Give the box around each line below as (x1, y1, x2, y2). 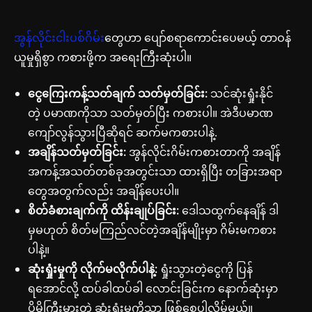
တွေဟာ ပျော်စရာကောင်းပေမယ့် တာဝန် (104, 29, 291, 45)
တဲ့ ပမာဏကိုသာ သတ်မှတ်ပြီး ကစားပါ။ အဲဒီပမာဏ (28, 104, 273, 120)
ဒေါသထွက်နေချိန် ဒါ (179, 202, 279, 218)
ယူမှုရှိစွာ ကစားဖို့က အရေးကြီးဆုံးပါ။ (14, 49, 192, 65)
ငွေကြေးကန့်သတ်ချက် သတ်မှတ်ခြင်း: (28, 85, 208, 101)
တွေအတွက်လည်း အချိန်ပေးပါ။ (28, 182, 179, 198)
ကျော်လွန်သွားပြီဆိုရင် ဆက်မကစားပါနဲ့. (28, 124, 217, 140)
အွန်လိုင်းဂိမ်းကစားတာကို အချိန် (126, 143, 281, 159)
